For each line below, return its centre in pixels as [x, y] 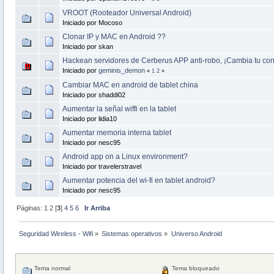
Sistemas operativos [132, 234]
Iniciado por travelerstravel [102, 166]
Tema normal [52, 268]
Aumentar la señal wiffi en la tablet [119, 109]
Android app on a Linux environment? [125, 156]
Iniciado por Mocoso [92, 22]
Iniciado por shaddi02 [94, 94]
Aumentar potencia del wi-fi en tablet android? [139, 180]
